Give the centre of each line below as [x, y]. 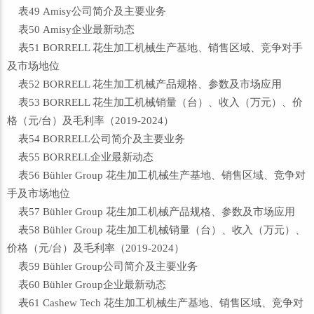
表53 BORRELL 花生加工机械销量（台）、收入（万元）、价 [155, 102]
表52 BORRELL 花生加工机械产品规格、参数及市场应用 [144, 84]
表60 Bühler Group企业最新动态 [87, 285]
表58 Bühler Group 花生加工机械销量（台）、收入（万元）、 [156, 230]
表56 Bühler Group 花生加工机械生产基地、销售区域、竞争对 [156, 175]
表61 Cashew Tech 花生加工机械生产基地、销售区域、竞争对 [155, 303]
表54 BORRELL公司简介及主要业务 [96, 139]
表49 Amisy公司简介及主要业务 [87, 11]
